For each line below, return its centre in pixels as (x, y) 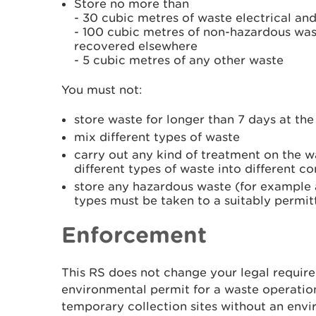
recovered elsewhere (136, 46)
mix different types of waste (157, 137)
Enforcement (134, 234)
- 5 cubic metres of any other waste (179, 60)
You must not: (102, 90)
